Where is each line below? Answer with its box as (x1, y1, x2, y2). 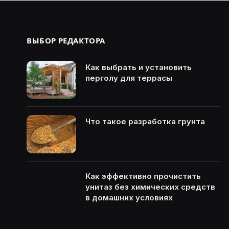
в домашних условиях (85, 192, 173, 202)
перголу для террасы (85, 73, 172, 83)
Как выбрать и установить (85, 62, 192, 72)
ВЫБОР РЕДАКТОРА (27, 35, 105, 45)
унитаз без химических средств (85, 181, 215, 192)
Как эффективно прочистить (85, 171, 201, 181)
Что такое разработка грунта (85, 117, 205, 127)
